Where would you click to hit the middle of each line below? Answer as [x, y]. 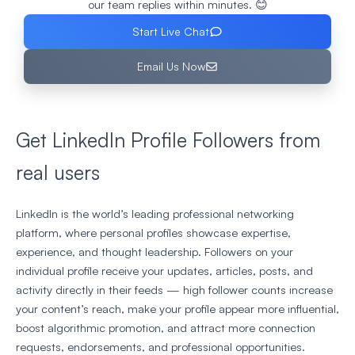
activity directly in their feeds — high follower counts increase [174, 290]
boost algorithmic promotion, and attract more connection [166, 328]
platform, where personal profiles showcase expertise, [153, 233]
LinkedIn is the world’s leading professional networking [155, 214]
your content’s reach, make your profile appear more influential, [177, 309]
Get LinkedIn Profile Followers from [168, 140]
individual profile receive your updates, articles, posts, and [164, 271]
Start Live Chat [171, 32]
